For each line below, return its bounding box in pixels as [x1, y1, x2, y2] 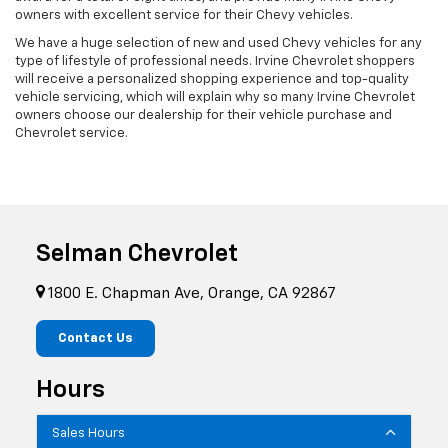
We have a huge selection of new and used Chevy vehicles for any [15, 37, 422, 51]
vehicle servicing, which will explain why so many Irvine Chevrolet [15, 91, 415, 105]
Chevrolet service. [15, 127, 128, 141]
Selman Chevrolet [36, 242, 238, 267]
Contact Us [58, 332, 133, 346]
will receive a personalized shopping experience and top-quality [15, 73, 409, 87]
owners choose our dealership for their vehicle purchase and [15, 109, 392, 123]
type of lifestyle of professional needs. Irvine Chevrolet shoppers [15, 55, 415, 69]
